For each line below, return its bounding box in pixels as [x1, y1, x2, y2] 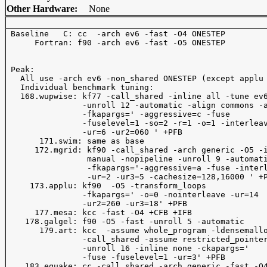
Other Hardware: [7, 4, 77, 14]
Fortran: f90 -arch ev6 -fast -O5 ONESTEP [6, 38, 230, 47]
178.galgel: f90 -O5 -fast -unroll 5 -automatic [6, 217, 244, 226]
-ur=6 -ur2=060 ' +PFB [6, 128, 182, 136]
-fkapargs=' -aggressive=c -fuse [6, 110, 230, 119]
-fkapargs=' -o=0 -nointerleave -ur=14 [6, 190, 259, 199]
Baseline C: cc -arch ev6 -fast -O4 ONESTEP [6, 29, 230, 38]
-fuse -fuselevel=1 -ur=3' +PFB [6, 253, 225, 262]
